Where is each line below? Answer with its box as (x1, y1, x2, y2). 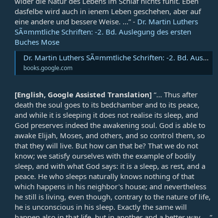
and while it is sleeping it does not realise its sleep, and (15, 109, 198, 120)
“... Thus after (152, 89, 198, 99)
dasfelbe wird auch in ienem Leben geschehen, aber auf (15, 6, 201, 16)
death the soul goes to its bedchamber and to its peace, (15, 99, 200, 109)
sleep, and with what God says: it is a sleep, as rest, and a (15, 161, 205, 171)
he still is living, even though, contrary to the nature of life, (15, 191, 211, 201)
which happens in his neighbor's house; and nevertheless (15, 181, 206, 191)
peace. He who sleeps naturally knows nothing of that (15, 171, 194, 181)
